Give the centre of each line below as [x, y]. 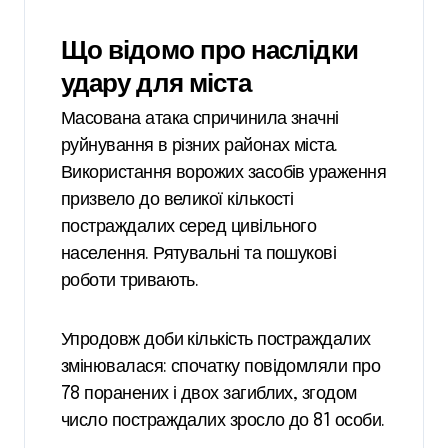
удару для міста [156, 82]
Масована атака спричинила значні [200, 119]
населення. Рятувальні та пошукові [199, 254]
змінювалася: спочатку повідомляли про [221, 367]
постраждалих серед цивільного [189, 227]
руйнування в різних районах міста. [199, 146]
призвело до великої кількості [177, 200]
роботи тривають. [130, 281]
